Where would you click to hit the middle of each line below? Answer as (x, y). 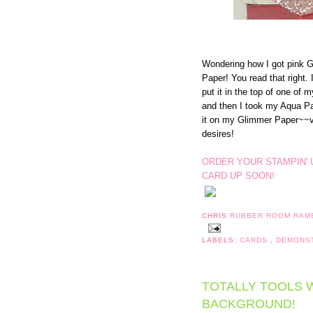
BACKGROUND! (249, 304)
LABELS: (221, 240)
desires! (218, 133)
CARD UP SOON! (238, 175)
